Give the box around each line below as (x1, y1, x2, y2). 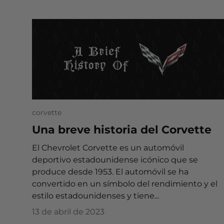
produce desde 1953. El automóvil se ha (32, 167, 188, 177)
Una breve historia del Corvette (32, 122, 211, 136)
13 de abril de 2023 (32, 207, 104, 217)
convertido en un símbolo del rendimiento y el (32, 179, 217, 189)
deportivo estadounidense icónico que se (32, 155, 198, 165)
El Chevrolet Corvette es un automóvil (32, 143, 184, 153)
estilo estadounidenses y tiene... (32, 191, 159, 201)
